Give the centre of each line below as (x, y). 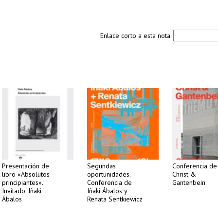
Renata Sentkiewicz (115, 199)
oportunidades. (109, 174)
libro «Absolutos (26, 174)
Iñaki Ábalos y (107, 191)
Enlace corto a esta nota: (137, 36)
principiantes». (22, 182)
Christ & (184, 174)
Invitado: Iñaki (22, 191)
